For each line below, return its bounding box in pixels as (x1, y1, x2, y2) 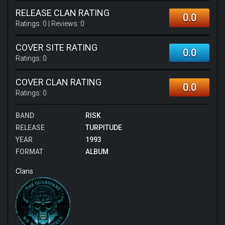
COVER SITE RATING (16, 42, 97, 53)
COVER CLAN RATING (16, 77, 101, 87)
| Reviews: (47, 20, 80, 28)
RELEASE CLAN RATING (16, 8, 109, 18)
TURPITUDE (85, 124, 122, 132)
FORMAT (16, 148, 43, 156)
